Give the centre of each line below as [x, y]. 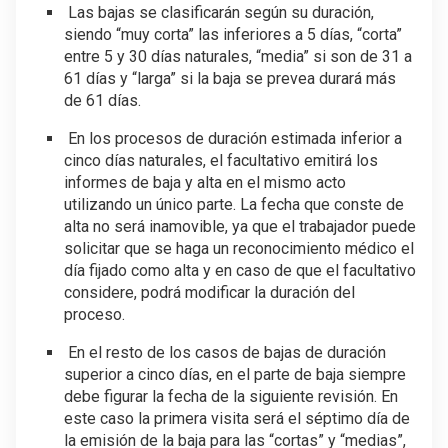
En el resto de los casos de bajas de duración [225, 353]
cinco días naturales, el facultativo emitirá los [221, 161]
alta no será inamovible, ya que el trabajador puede [240, 227]
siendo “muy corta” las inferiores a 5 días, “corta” [233, 35]
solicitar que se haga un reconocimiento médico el [239, 249]
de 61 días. [102, 101]
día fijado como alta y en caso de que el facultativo [240, 271]
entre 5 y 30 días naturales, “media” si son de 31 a [238, 57]
